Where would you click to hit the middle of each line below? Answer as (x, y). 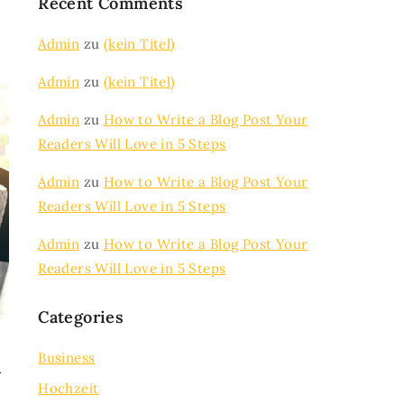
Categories (81, 317)
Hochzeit (69, 388)
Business (67, 357)
